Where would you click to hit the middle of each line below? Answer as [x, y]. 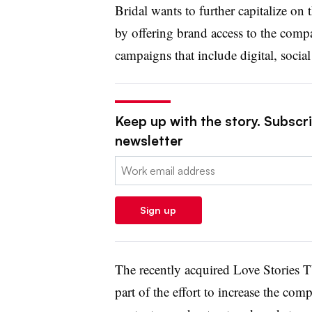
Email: [129, 164]
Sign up [158, 210]
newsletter [149, 140]
